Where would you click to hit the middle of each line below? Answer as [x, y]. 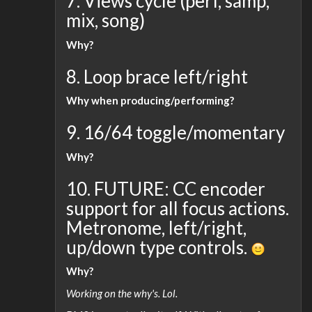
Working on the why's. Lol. [122, 293]
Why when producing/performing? [150, 100]
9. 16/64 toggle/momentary [175, 132]
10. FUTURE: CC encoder [166, 188]
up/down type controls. [158, 247]
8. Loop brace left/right [157, 76]
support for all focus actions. [178, 208]
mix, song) [106, 20]
